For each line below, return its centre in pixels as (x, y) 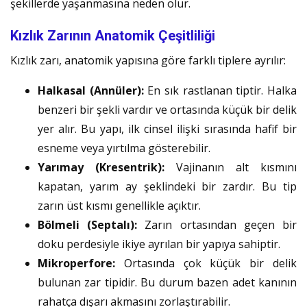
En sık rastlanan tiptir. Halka (220, 90)
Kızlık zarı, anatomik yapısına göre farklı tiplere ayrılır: (148, 60)
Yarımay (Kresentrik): (101, 167)
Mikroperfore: (76, 263)
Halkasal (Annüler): (91, 90)
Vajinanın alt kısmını (231, 167)
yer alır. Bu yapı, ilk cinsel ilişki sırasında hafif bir (167, 128)
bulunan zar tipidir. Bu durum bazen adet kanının (167, 282)
